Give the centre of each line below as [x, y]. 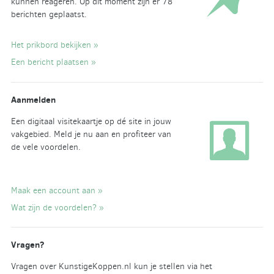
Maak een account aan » [57, 190]
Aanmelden [33, 99]
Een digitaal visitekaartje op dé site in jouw [91, 121]
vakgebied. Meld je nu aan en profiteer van [91, 134]
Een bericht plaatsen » [53, 62]
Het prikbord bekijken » [54, 45]
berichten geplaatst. [49, 14]
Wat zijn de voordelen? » [57, 207]
